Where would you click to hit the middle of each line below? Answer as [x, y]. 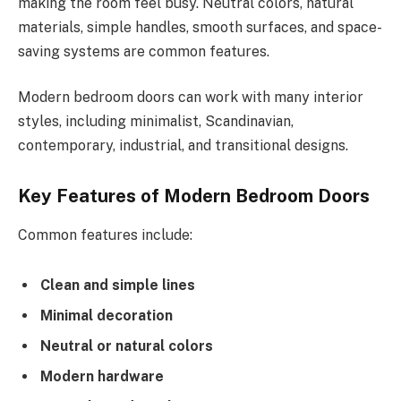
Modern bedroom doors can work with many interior [191, 98]
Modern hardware [102, 376]
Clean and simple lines [118, 285]
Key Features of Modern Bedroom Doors [194, 196]
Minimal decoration [107, 315]
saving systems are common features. [144, 51]
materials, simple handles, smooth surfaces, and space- [200, 27]
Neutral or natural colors [127, 346]
